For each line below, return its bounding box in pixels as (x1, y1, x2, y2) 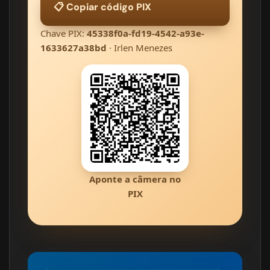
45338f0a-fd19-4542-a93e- (87, 27, 204, 40)
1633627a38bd (40, 42, 107, 54)
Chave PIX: (40, 27, 87, 40)
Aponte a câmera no (89, 173, 181, 186)
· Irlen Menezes (107, 42, 172, 54)
